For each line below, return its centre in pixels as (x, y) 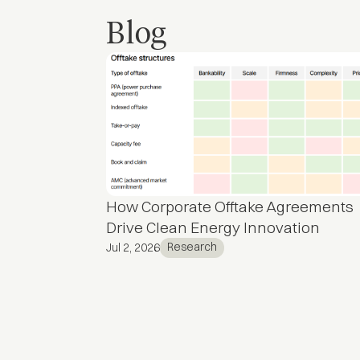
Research (192, 247)
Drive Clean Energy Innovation (213, 228)
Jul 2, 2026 (133, 248)
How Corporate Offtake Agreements (230, 207)
